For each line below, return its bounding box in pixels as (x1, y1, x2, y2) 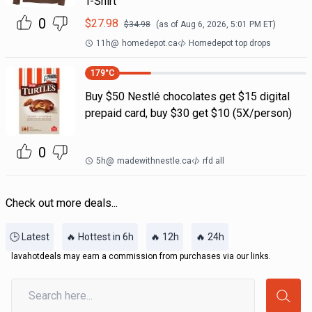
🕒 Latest (10, 231, 49, 242)
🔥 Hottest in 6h (66, 231, 134, 242)
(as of (155, 19, 180, 29)
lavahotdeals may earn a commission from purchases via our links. (11, 251, 271, 261)
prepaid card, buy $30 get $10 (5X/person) (84, 107, 292, 120)
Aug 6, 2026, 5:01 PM (180, 19, 261, 29)
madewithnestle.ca (116, 156, 192, 166)
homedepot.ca (121, 38, 178, 48)
